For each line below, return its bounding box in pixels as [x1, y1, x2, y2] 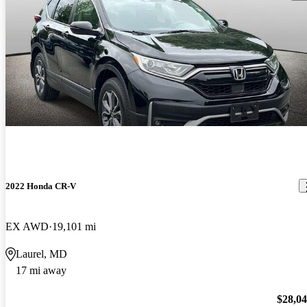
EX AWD [5, 221, 49, 233]
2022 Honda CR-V [5, 180, 76, 191]
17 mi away [16, 265, 66, 277]
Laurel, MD [16, 248, 67, 260]
